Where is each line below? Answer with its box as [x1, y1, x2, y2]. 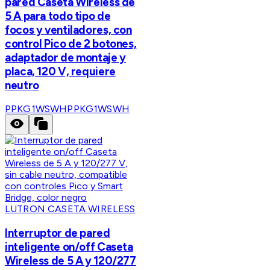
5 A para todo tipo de [5, 8, 111, 23]
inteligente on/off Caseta [5, 240, 133, 254]
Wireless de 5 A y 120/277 [5, 254, 136, 268]
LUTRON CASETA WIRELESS [5, 203, 136, 215]
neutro [5, 78, 39, 92]
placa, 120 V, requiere [5, 64, 116, 78]
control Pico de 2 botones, [5, 36, 137, 51]
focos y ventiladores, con [5, 22, 132, 37]
